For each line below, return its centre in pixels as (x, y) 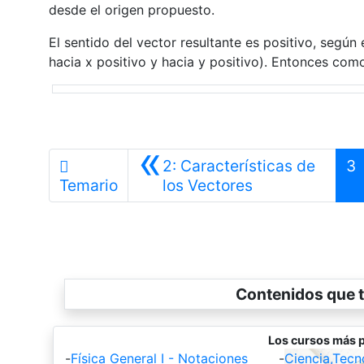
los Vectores (207, 185)
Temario (88, 185)
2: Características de (238, 165)
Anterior (281, 184)
